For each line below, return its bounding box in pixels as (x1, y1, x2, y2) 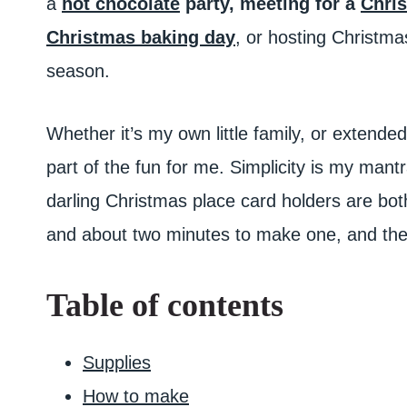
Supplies (83, 352, 151, 372)
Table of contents (46, 287, 283, 323)
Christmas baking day (46, 27, 235, 47)
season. (46, 61, 110, 81)
